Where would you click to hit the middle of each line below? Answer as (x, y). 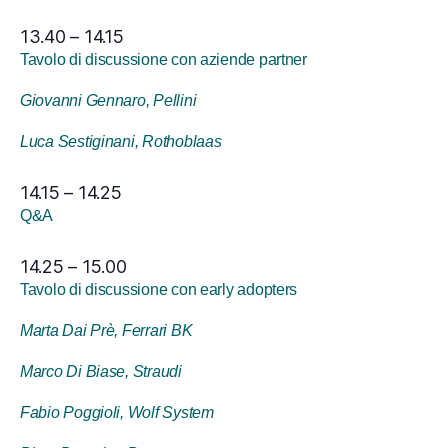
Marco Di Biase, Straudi (101, 371)
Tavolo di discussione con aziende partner (163, 59)
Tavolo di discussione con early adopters (159, 289)
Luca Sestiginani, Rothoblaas (121, 141)
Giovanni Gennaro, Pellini (108, 100)
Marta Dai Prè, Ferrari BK (106, 330)
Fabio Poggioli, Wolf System (117, 412)
